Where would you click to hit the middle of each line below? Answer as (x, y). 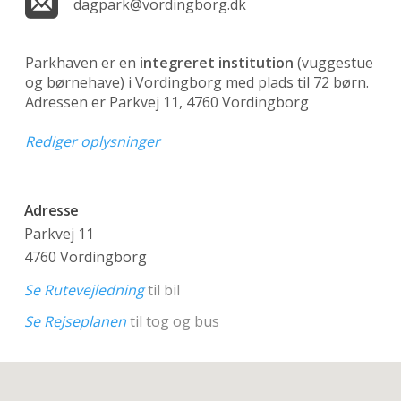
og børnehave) (75, 83)
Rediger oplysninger (93, 142)
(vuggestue (333, 63)
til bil (162, 290)
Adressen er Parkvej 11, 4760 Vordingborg (167, 102)
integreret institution (217, 63)
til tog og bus (172, 321)
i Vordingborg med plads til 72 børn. (247, 83)
